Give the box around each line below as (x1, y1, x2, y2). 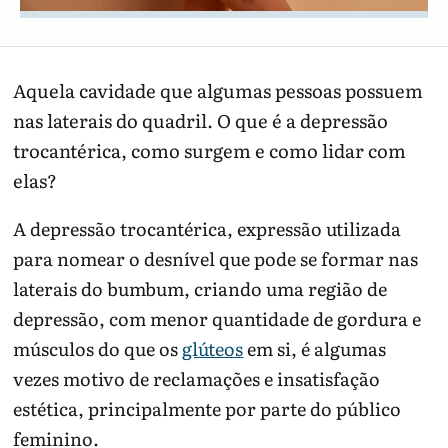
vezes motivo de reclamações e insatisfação (13, 365, 381, 393)
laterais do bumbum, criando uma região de (13, 275, 388, 303)
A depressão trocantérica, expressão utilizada (13, 215, 402, 243)
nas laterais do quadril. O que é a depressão (13, 106, 389, 134)
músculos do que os (13, 335, 183, 363)
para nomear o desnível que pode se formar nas (13, 245, 419, 273)
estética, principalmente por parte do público (13, 395, 402, 423)
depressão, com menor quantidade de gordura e (13, 305, 422, 333)
